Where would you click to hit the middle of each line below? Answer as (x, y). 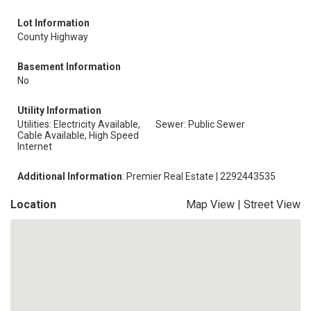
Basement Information (69, 67)
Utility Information (59, 110)
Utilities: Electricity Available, (79, 124)
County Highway (53, 37)
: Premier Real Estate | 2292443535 (199, 176)
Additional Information (70, 176)
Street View (272, 204)
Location (33, 204)
